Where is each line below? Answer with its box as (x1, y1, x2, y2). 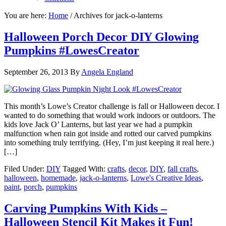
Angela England (81, 67, 133, 76)
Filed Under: (4, 164, 46, 173)
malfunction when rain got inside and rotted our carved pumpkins (4, 129, 211, 138)
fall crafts (167, 164, 197, 173)
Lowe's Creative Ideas (131, 173, 201, 182)
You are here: (4, 11, 48, 20)
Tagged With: (63, 164, 107, 173)
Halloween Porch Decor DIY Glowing (4, 30, 199, 43)
